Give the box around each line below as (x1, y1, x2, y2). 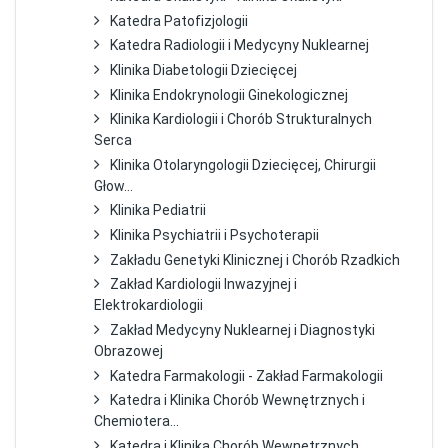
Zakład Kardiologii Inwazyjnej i (110, 276, 298, 293)
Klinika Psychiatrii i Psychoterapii (110, 227, 320, 244)
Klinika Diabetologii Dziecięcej (110, 61, 298, 78)
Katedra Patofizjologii (110, 12, 249, 29)
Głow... (94, 177, 134, 194)
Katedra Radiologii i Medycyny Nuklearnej (110, 37, 370, 54)
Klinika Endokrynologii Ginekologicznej (110, 86, 349, 103)
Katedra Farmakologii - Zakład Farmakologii (110, 367, 384, 384)
